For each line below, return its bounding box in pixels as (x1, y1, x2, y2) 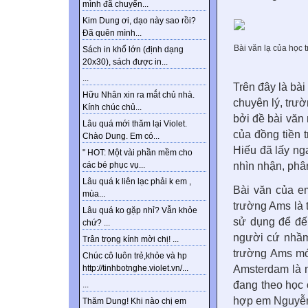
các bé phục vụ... (82, 160, 145, 170)
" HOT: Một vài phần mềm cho (82, 148, 192, 158)
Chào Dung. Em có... (82, 131, 159, 142)
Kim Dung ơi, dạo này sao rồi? (82, 16, 196, 26)
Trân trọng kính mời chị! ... (82, 234, 179, 245)
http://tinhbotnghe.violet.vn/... (82, 263, 188, 274)
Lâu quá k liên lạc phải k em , (82, 177, 191, 187)
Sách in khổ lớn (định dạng (82, 45, 184, 55)
